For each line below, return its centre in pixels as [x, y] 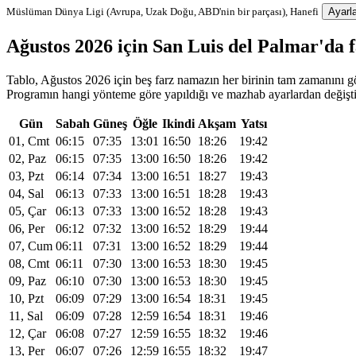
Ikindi [178, 123]
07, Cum [31, 246]
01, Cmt [29, 141]
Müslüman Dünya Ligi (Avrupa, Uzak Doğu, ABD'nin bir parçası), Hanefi [163, 11]
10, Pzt [26, 298]
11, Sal [26, 315]
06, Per [27, 228]
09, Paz [27, 281]
